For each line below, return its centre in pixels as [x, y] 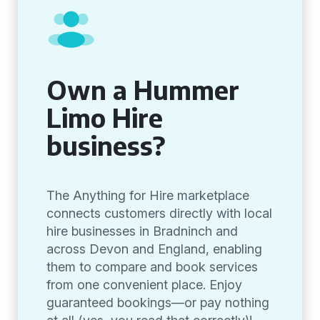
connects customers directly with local [159, 213]
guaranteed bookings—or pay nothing [158, 302]
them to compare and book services [152, 267]
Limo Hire [105, 117]
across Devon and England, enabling [154, 249]
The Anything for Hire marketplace [148, 195]
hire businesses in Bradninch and [142, 231]
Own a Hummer [143, 90]
